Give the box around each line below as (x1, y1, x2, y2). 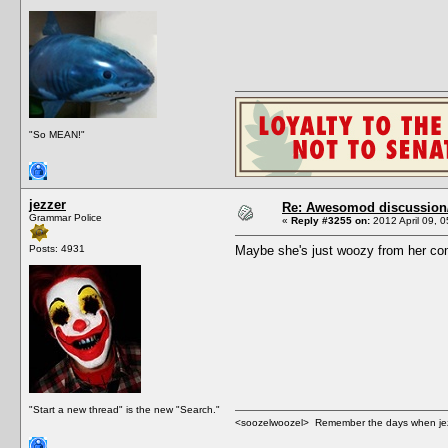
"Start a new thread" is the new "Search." (29, 403, 220, 415)
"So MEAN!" (29, 128, 85, 140)
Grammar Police (29, 211, 102, 223)
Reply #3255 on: (291, 214, 370, 226)
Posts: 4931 (29, 242, 85, 254)
